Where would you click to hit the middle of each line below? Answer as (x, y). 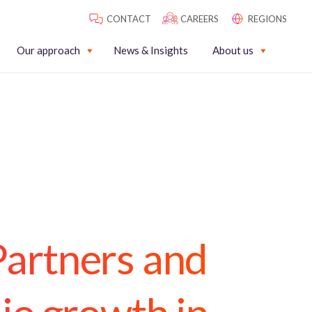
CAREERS (200, 19)
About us (233, 50)
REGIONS (267, 19)
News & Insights (151, 50)
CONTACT (129, 19)
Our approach (48, 50)
